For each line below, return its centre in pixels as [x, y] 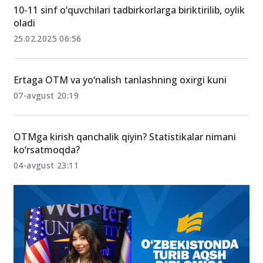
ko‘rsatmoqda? [47, 149]
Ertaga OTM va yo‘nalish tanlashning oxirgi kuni [120, 80]
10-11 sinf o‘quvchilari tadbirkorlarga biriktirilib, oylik [129, 10]
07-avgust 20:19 [46, 95]
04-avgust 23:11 [46, 165]
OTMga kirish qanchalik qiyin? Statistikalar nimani [125, 136]
